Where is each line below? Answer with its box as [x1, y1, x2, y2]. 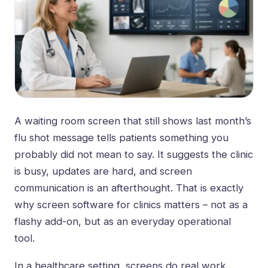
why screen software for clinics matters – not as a [14, 199, 248, 211]
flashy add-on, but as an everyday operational [14, 215, 231, 228]
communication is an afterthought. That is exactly [14, 182, 243, 194]
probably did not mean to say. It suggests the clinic [14, 148, 253, 161]
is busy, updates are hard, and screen [14, 165, 192, 178]
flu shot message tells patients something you [14, 132, 229, 144]
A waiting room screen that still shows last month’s [14, 115, 251, 127]
